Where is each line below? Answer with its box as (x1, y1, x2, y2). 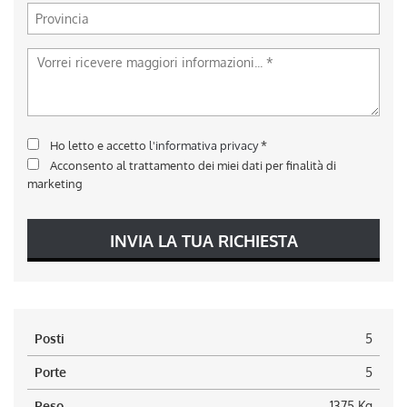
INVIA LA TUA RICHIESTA (109, 231, 298, 251)
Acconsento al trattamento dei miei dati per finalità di (50, 157, 336, 173)
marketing (27, 175, 83, 191)
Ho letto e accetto (50, 137, 149, 153)
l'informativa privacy (149, 137, 258, 153)
